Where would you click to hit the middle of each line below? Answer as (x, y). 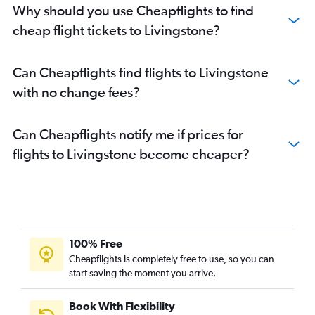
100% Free (96, 243)
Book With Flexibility (122, 306)
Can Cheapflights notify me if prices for (128, 134)
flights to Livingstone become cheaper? (131, 153)
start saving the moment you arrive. (142, 272)
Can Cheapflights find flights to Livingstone (141, 72)
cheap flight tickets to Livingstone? (116, 30)
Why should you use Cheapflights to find (133, 10)
